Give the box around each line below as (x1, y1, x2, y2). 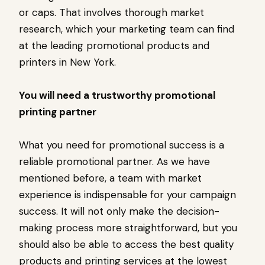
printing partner (19, 105, 96, 119)
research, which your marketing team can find (19, 22, 234, 36)
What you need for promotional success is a (19, 138, 224, 152)
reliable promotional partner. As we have (19, 155, 210, 169)
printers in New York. (19, 56, 116, 69)
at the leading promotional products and (19, 39, 209, 53)
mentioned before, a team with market (19, 172, 202, 185)
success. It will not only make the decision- (19, 205, 219, 218)
